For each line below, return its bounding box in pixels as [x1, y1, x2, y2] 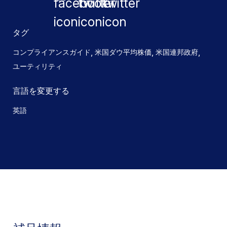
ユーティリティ [13, 62, 62, 70]
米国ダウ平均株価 [95, 48, 152, 56]
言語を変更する [13, 86, 69, 96]
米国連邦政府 [156, 48, 198, 56]
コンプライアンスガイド [13, 48, 91, 56]
